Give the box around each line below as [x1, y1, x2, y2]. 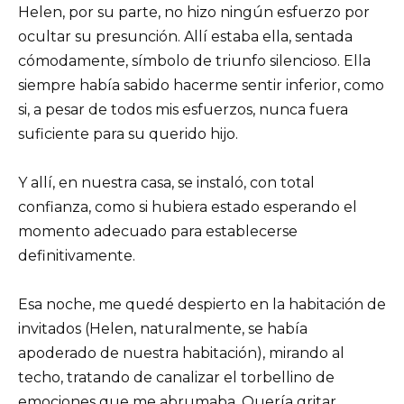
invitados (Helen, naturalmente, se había [18, 320, 308, 338]
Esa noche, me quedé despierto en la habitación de [18, 296, 386, 314]
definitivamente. [18, 247, 135, 265]
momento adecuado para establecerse [18, 223, 298, 241]
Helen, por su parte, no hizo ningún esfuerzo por [18, 3, 370, 21]
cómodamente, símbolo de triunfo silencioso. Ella [18, 51, 371, 69]
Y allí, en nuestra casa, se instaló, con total [18, 174, 315, 192]
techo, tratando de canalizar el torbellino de [18, 369, 335, 387]
